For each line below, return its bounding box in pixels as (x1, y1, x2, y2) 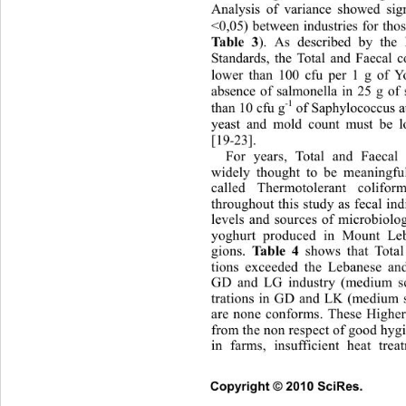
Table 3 (210, 35, 253, 49)
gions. (210, 245, 250, 259)
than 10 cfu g (210, 102, 285, 116)
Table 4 (249, 246, 291, 259)
